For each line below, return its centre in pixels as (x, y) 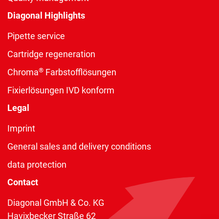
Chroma (23, 72)
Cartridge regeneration (51, 54)
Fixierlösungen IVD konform (61, 90)
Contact (23, 182)
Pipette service (36, 36)
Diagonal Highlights (46, 16)
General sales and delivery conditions (79, 147)
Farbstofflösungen (80, 72)
